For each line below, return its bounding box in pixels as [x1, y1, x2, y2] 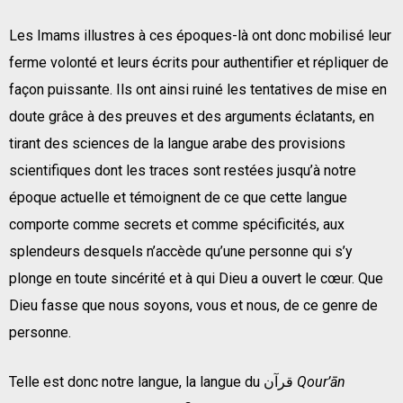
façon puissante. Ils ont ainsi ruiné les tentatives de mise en [9, 80, 387, 98]
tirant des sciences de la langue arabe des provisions [9, 134, 345, 152]
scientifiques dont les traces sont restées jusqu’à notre [9, 161, 356, 179]
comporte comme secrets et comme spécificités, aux [9, 215, 345, 233]
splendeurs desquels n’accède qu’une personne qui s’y [9, 242, 353, 260]
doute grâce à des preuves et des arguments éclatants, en [9, 107, 374, 125]
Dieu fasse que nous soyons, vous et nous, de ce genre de [9, 296, 378, 314]
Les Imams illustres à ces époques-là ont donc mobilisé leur [9, 26, 391, 44]
